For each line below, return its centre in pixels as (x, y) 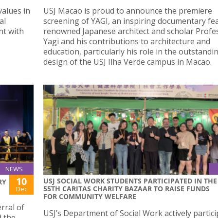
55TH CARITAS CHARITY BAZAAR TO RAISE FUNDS (127, 189)
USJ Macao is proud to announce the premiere (128, 10)
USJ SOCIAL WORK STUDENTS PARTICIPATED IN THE (130, 181)
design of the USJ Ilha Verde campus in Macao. (127, 62)
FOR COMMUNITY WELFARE (90, 197)
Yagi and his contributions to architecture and (127, 41)
